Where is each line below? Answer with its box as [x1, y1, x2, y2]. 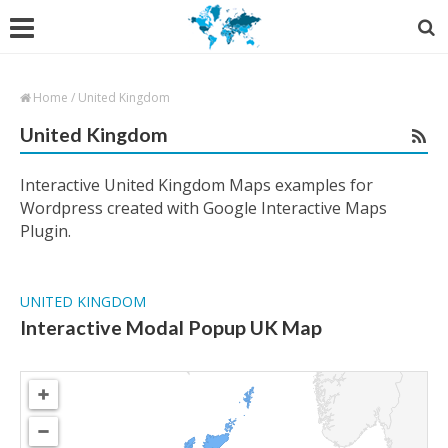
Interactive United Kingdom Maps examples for [20, 174, 373, 196]
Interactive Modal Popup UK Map [20, 316, 322, 339]
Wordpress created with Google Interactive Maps [20, 197, 387, 219]
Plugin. [20, 220, 71, 242]
